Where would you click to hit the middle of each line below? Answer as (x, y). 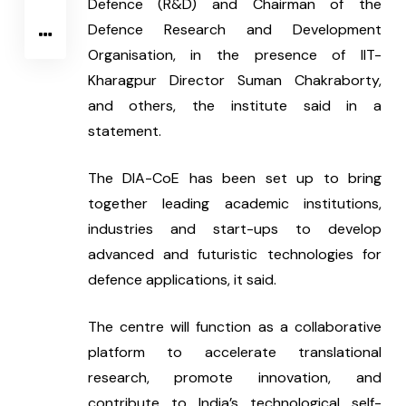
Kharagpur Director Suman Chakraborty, (234, 81)
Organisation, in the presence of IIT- (234, 55)
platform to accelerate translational (234, 353)
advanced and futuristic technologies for (234, 255)
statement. (124, 131)
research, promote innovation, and (234, 378)
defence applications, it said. (182, 280)
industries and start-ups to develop (234, 229)
